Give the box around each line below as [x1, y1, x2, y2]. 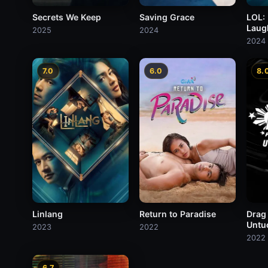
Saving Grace [139, 12, 194, 23]
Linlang [32, 209, 63, 220]
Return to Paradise [139, 209, 216, 220]
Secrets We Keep [32, 12, 101, 23]
